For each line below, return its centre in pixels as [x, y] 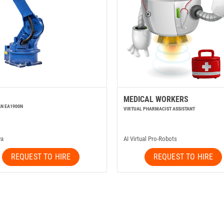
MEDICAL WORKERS [156, 99]
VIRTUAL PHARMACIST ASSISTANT [159, 109]
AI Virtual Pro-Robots [150, 139]
